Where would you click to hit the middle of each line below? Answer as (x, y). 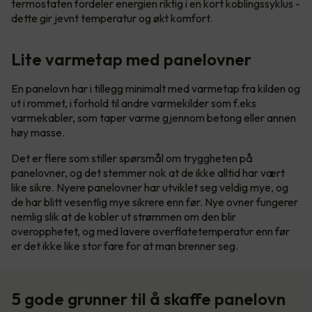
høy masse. (38, 133)
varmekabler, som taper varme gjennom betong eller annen (154, 118)
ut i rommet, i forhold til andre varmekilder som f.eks (134, 103)
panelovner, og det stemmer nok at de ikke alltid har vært (148, 173)
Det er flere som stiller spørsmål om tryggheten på (132, 158)
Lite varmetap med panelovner (131, 60)
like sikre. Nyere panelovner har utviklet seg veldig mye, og (150, 188)
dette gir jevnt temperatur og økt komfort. (113, 18)
